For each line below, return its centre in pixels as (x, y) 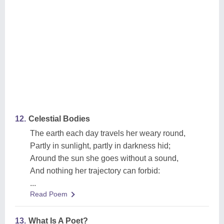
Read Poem (49, 194)
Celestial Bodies (59, 119)
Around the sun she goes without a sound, (104, 158)
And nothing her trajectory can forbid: (95, 171)
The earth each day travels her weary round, (108, 133)
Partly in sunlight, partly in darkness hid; (100, 146)
